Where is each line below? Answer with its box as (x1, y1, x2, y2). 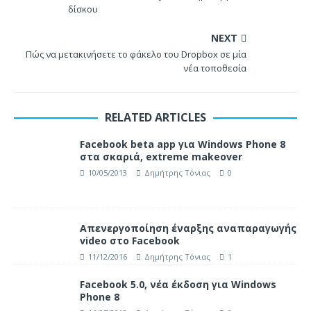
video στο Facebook (80, 234, 180, 248)
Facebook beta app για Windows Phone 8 (80, 137, 285, 151)
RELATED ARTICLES (105, 110, 206, 126)
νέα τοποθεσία (183, 62, 246, 75)
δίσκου (68, 3, 98, 16)
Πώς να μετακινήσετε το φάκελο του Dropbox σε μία (26, 48, 246, 61)
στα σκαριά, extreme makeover (80, 150, 242, 164)
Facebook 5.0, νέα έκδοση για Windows (80, 278, 276, 292)
